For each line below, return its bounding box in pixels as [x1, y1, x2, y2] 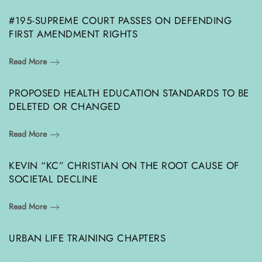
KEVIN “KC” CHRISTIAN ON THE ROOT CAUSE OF [9, 158, 240, 173]
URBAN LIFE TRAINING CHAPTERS [9, 230, 166, 245]
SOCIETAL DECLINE [9, 171, 98, 186]
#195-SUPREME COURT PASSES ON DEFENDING [9, 13, 232, 27]
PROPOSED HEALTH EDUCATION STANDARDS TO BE [9, 85, 249, 100]
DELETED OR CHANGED [9, 99, 120, 113]
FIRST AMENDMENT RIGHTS [9, 26, 137, 41]
